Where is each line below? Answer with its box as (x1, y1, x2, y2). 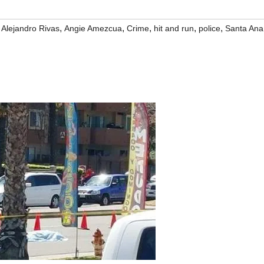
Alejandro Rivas (1, 24, 60, 33)
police (199, 24, 220, 33)
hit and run (154, 24, 194, 33)
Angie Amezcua (64, 24, 122, 33)
